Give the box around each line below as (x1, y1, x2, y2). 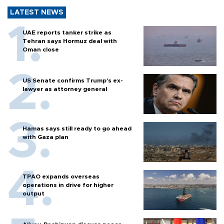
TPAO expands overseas (22, 173, 99, 180)
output (22, 190, 44, 197)
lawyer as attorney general (22, 86, 107, 92)
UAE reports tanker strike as (22, 29, 111, 36)
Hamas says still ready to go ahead (22, 125, 131, 132)
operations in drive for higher (22, 182, 113, 188)
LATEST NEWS (10, 9, 63, 16)
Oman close (22, 46, 59, 53)
